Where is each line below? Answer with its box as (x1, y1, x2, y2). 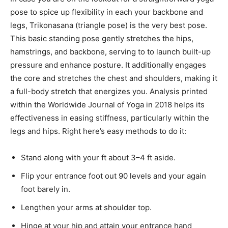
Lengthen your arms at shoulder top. (21, 202, 152, 212)
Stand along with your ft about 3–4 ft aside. (21, 152, 176, 162)
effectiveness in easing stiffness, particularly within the (10, 112, 209, 123)
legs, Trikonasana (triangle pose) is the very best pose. (10, 20, 207, 30)
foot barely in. (21, 184, 70, 194)
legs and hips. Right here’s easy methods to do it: (10, 126, 186, 136)
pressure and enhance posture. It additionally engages (10, 60, 206, 70)
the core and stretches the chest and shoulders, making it (10, 73, 217, 83)
